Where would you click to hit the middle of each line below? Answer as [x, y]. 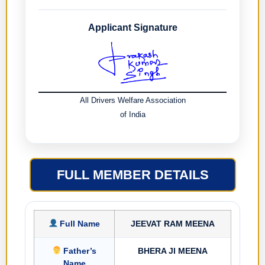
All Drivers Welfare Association [132, 101]
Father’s [79, 251]
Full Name [79, 223]
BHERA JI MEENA [173, 251]
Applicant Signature [132, 28]
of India [132, 115]
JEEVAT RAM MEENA [173, 223]
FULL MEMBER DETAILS [132, 174]
